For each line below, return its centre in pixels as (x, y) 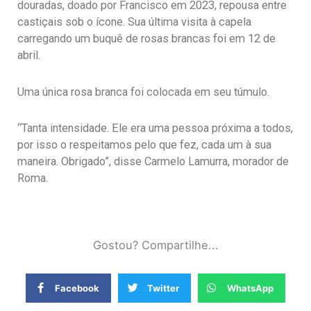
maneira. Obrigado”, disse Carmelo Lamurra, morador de (153, 162)
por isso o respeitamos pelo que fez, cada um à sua (144, 145)
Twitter (163, 288)
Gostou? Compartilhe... (155, 245)
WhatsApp (250, 288)
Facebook (77, 288)
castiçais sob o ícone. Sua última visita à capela (134, 22)
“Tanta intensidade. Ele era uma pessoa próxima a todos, (155, 128)
